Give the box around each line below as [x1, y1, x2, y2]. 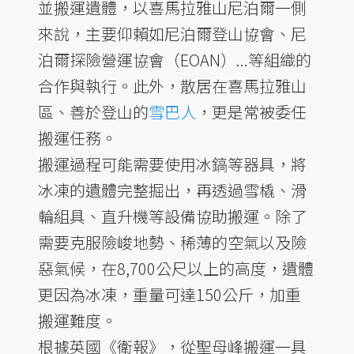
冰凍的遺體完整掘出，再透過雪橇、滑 [38, 178, 307, 201]
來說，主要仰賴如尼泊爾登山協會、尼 [38, 21, 307, 45]
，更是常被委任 [196, 100, 307, 123]
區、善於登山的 [38, 100, 149, 123]
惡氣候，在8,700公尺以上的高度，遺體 [38, 256, 314, 280]
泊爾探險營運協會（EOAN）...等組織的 [38, 47, 311, 71]
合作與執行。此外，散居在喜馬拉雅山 [38, 73, 307, 97]
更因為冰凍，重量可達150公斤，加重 [38, 282, 301, 306]
